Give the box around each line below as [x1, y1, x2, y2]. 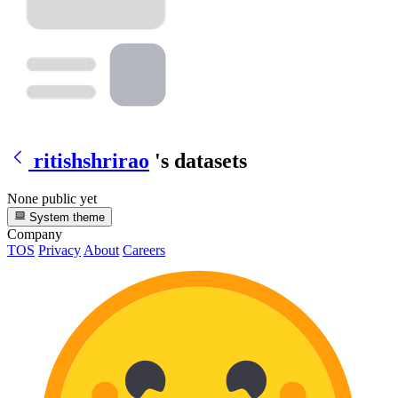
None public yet [7, 190, 97, 206]
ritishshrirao [34, 148, 149, 172]
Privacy [38, 242, 81, 258]
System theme [26, 210, 106, 224]
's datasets [155, 148, 247, 172]
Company [7, 226, 62, 242]
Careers [123, 242, 165, 258]
